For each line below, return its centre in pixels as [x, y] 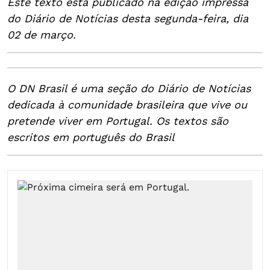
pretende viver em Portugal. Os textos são [118, 121]
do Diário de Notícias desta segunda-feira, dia [128, 18]
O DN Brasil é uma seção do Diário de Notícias [129, 88]
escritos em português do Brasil [91, 137]
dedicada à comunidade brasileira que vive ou [127, 105]
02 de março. [42, 35]
